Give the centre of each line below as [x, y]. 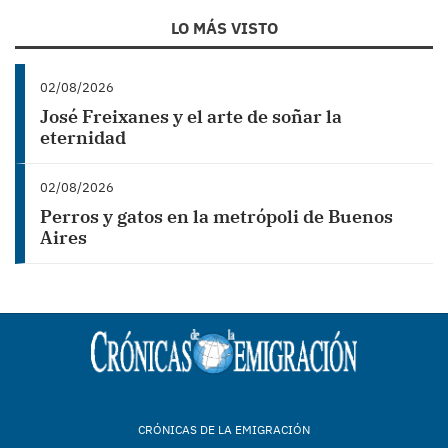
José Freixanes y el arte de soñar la [191, 116]
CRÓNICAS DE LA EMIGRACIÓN [224, 429]
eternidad [83, 137]
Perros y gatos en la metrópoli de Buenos [216, 216]
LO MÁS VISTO [224, 28]
